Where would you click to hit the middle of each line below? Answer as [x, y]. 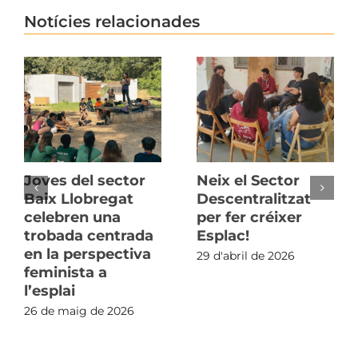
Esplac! [223, 236]
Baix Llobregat [79, 199]
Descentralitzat [254, 199]
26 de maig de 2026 [79, 310]
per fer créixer [249, 218]
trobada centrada [89, 236]
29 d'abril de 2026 [246, 255]
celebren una [72, 218]
